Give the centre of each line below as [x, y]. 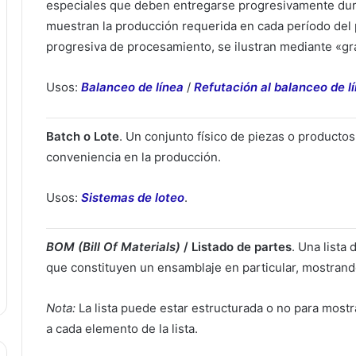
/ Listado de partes [236, 247]
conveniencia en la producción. [133, 157]
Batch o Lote [83, 137]
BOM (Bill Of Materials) [113, 247]
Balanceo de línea [132, 87]
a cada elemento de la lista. [122, 329]
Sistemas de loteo [133, 198]
